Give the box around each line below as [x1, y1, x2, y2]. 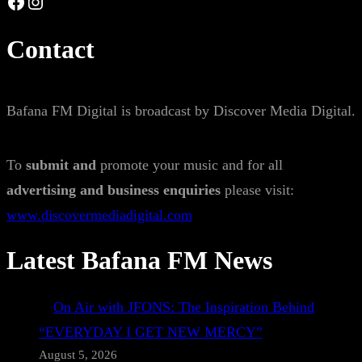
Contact [6, 35, 95, 64]
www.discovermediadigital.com [6, 207, 192, 223]
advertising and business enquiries [6, 182, 221, 198]
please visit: [221, 182, 294, 198]
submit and [26, 157, 100, 173]
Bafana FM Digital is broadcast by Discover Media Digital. [6, 103, 356, 119]
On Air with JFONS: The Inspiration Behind [53, 299, 314, 315]
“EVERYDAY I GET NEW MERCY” [39, 324, 263, 340]
